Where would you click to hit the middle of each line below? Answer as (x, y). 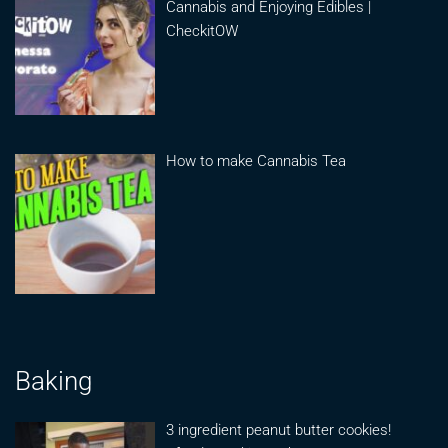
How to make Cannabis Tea (256, 161)
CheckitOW (202, 30)
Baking (53, 380)
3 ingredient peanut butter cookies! (279, 429)
